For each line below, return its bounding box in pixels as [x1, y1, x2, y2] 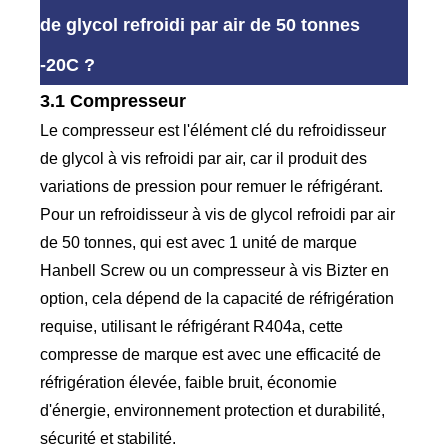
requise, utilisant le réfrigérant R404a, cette [40, 318, 344, 336]
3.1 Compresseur [40, 91, 187, 112]
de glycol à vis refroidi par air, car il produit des [40, 150, 368, 168]
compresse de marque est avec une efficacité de [40, 346, 382, 364]
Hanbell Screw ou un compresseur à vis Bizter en [40, 262, 390, 280]
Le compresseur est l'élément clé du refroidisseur [40, 122, 387, 140]
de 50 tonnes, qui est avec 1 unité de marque [40, 234, 358, 252]
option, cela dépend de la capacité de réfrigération [40, 290, 395, 308]
